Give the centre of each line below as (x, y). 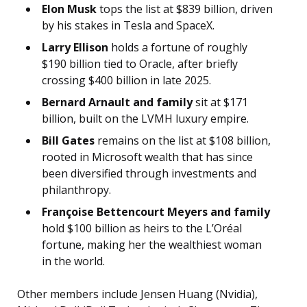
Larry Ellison (75, 48)
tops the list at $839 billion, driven (185, 9)
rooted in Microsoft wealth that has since (147, 157)
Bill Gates (68, 141)
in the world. (73, 261)
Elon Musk (69, 9)
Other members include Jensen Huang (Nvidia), (137, 294)
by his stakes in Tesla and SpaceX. (128, 26)
